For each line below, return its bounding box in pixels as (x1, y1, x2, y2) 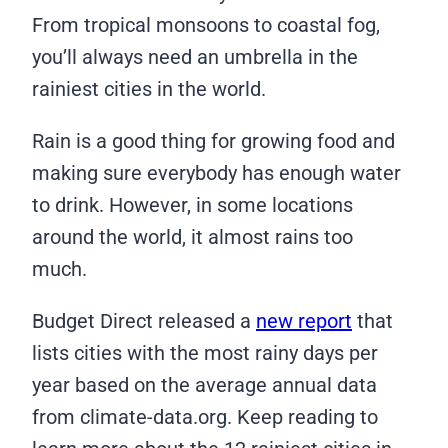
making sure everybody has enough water (32, 161, 401, 186)
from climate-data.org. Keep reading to (32, 405, 378, 430)
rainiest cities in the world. (32, 77, 271, 102)
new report (256, 309, 352, 334)
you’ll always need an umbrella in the (32, 45, 358, 70)
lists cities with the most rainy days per (32, 341, 378, 366)
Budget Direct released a (32, 309, 256, 334)
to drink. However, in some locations (32, 193, 353, 218)
